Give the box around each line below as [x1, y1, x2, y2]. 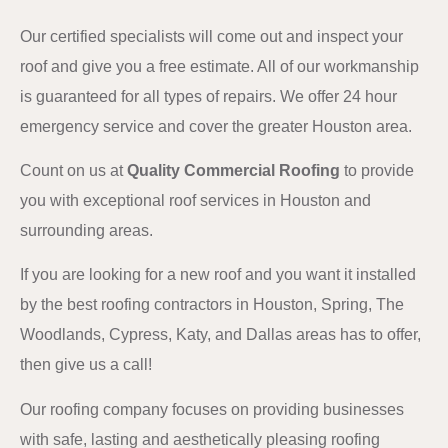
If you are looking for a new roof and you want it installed [20, 266, 416, 284]
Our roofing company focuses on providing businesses [20, 400, 404, 418]
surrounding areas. [20, 221, 153, 239]
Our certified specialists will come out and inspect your [20, 27, 403, 45]
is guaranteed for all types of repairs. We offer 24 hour [20, 87, 397, 105]
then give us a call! [20, 356, 152, 374]
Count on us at [20, 161, 127, 179]
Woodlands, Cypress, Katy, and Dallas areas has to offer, [20, 326, 421, 344]
